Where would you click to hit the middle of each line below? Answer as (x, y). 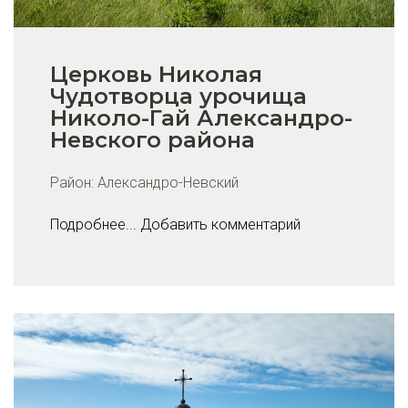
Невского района (153, 139)
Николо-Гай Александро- (201, 117)
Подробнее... (93, 224)
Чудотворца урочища (178, 96)
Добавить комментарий (220, 224)
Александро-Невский (168, 182)
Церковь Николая (156, 74)
